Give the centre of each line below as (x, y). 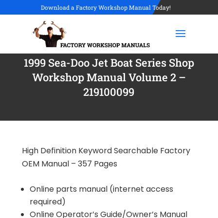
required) (47, 202)
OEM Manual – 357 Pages (69, 164)
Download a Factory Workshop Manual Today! (106, 7)
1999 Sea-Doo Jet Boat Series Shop (109, 63)
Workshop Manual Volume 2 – (109, 77)
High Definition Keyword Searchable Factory (106, 151)
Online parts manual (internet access (101, 189)
